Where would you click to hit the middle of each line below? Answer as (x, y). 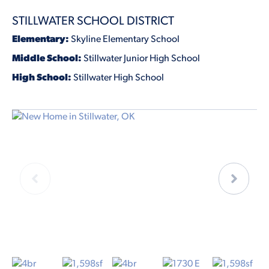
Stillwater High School (119, 78)
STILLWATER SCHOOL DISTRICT (93, 21)
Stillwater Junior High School (142, 59)
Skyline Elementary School (125, 39)
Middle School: (48, 59)
